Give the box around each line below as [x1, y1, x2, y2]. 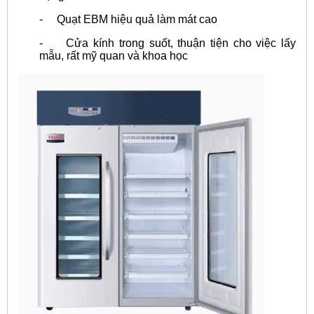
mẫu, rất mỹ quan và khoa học [39, 50, 188, 62]
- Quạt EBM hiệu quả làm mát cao [39, 13, 217, 26]
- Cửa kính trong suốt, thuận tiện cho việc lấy [39, 37, 296, 50]
